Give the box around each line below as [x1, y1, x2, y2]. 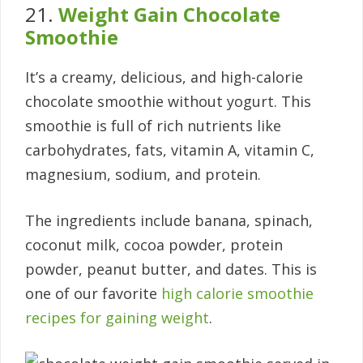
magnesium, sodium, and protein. [25, 164, 261, 185]
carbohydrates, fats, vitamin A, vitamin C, [25, 140, 314, 160]
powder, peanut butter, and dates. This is [25, 259, 317, 280]
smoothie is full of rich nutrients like [25, 116, 281, 136]
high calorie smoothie [161, 284, 314, 304]
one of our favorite [25, 284, 161, 304]
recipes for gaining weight [25, 308, 209, 328]
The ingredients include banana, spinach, [25, 211, 313, 231]
